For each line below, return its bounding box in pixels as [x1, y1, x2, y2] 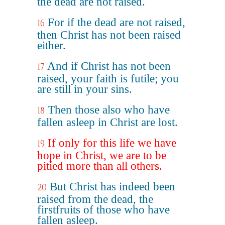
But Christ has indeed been [50, 180, 175, 193]
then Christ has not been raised [37, 29, 181, 41]
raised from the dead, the [37, 193, 153, 205]
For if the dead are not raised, [48, 16, 185, 29]
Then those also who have [48, 103, 170, 116]
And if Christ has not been [47, 60, 171, 72]
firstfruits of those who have [37, 203, 170, 216]
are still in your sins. [37, 83, 132, 95]
